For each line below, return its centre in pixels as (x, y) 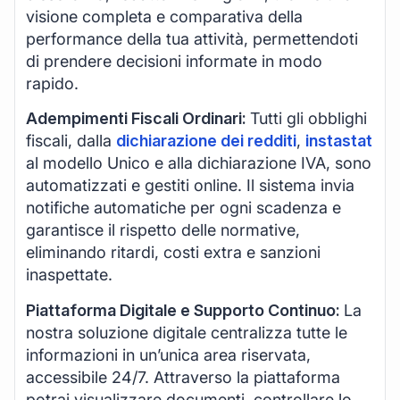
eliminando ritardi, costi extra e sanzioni (173, 253)
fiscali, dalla (71, 141)
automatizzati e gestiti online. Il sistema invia (190, 186)
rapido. (52, 83)
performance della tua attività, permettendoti (192, 38)
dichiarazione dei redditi (206, 141)
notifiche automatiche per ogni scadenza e (183, 208)
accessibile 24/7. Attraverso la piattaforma (183, 377)
